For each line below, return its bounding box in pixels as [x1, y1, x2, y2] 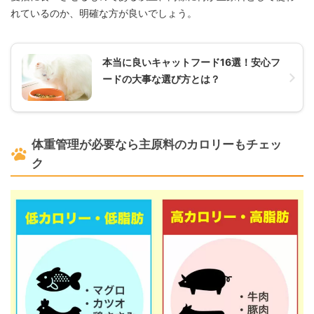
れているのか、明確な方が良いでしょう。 [11, 7, 197, 20]
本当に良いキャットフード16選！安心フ [102, 56, 280, 69]
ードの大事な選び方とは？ [102, 73, 220, 86]
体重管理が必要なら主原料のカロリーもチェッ [32, 137, 282, 151]
